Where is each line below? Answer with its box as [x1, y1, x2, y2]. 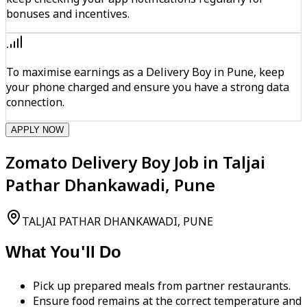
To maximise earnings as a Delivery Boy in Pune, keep [6, 64, 284, 79]
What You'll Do [5, 243, 121, 265]
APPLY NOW [11, 124, 64, 135]
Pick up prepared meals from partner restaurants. [33, 278, 291, 294]
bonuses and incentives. [6, 5, 130, 21]
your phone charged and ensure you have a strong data [6, 79, 289, 95]
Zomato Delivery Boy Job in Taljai [5, 150, 265, 173]
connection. [6, 94, 64, 110]
